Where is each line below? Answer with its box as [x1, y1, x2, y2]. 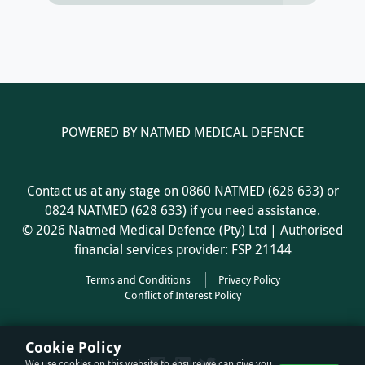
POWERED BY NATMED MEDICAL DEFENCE [61, 122, 304, 141]
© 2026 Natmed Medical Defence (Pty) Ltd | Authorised [22, 220, 343, 239]
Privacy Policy [218, 272, 280, 287]
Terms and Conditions [85, 272, 191, 287]
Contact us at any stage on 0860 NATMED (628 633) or [26, 181, 339, 200]
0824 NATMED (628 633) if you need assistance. [45, 200, 320, 219]
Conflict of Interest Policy [125, 288, 241, 302]
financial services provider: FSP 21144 [73, 240, 292, 258]
